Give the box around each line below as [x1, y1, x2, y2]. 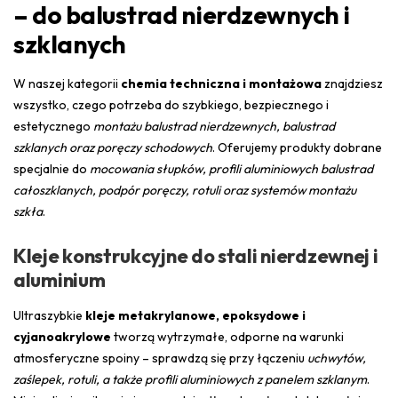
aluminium [13, 267, 106, 292]
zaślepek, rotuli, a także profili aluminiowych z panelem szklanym [13, 370, 367, 387]
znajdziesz [322, 75, 383, 92]
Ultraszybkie [13, 306, 85, 323]
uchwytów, [307, 349, 366, 366]
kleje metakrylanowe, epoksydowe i [85, 306, 306, 323]
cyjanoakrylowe [13, 328, 111, 345]
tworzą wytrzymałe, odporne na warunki [111, 328, 344, 345]
